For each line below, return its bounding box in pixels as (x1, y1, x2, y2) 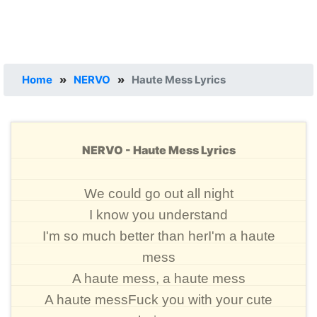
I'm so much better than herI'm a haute (42, 229, 275, 243)
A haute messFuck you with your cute (45, 292, 272, 307)
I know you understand (89, 207, 228, 222)
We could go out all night (83, 186, 234, 201)
